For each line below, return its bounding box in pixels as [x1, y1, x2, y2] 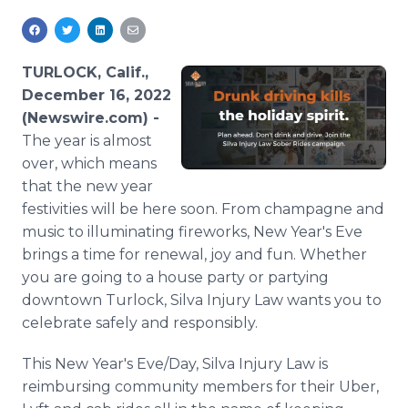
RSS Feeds [57, 23, 131, 40]
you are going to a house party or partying [22, 269, 329, 286]
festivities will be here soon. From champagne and [22, 200, 384, 218]
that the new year [22, 178, 153, 195]
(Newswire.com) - [22, 109, 159, 127]
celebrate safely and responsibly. [22, 314, 261, 331]
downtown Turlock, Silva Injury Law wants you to [22, 291, 382, 309]
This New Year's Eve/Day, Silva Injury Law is [22, 355, 328, 372]
